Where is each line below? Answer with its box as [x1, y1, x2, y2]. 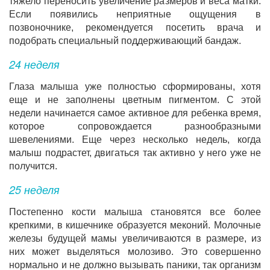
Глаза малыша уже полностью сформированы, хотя [9, 81, 261, 92]
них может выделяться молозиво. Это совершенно [9, 246, 261, 257]
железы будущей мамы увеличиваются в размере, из [9, 233, 261, 243]
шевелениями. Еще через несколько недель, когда [9, 134, 261, 145]
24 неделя [9, 56, 60, 72]
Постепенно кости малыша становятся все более [9, 207, 261, 217]
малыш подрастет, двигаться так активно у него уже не [9, 148, 261, 158]
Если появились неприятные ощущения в [9, 9, 261, 19]
